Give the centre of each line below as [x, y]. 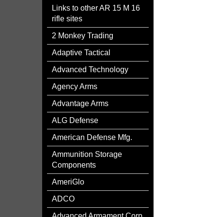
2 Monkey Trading [83, 36]
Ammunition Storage [87, 154]
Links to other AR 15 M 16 [96, 8]
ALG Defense [75, 120]
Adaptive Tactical [81, 53]
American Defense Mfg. [92, 137]
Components [74, 165]
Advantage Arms [80, 103]
